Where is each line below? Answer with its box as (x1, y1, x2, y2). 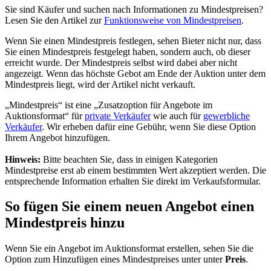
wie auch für (151, 110, 203, 121)
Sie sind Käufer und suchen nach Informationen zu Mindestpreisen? (5, 4, 263, 15)
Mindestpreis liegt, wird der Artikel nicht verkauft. (5, 79, 195, 90)
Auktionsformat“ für (5, 110, 85, 121)
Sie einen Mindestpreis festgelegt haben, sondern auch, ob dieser (5, 46, 250, 57)
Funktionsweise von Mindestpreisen (104, 15, 241, 25)
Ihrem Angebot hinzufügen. (5, 132, 110, 143)
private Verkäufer (85, 110, 151, 121)
